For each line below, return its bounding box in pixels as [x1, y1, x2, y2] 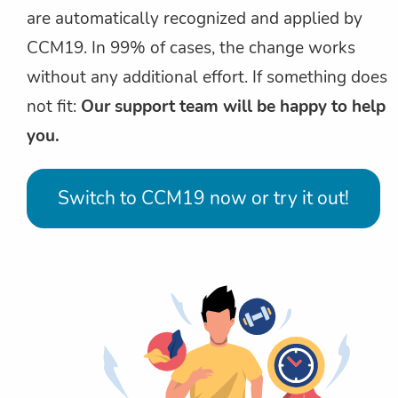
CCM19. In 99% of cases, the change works [27, 36, 355, 60]
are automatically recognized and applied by [27, 7, 362, 31]
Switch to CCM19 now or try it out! [58, 186, 349, 211]
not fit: [27, 95, 81, 119]
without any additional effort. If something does [27, 66, 387, 90]
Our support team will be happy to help [81, 95, 386, 119]
